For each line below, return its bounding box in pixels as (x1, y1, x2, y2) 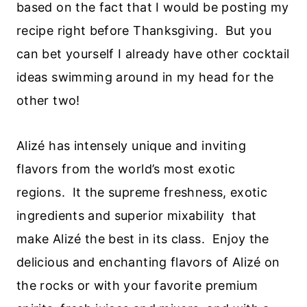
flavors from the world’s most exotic (16, 161, 235, 176)
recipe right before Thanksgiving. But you (16, 23, 272, 38)
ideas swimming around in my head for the (16, 69, 274, 84)
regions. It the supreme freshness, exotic (16, 184, 268, 199)
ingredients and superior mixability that (16, 208, 257, 223)
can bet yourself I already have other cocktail (16, 46, 290, 61)
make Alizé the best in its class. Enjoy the (16, 231, 269, 246)
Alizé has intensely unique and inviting (16, 138, 247, 153)
